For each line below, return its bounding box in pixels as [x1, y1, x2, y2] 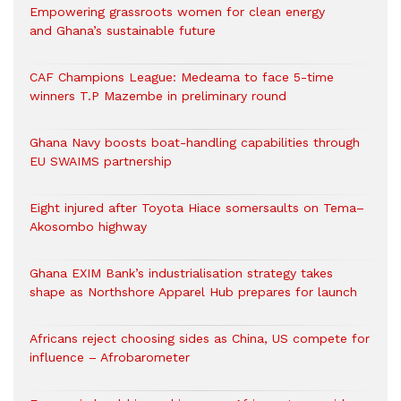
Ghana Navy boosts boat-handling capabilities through [30, 135, 360, 150]
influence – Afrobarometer [30, 350, 190, 365]
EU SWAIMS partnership [30, 154, 181, 169]
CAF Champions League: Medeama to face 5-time [30, 70, 334, 85]
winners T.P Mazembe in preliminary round [30, 89, 286, 104]
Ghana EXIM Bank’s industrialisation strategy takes [30, 266, 333, 281]
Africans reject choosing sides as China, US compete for [30, 331, 370, 346]
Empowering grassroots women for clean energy [30, 4, 325, 20]
